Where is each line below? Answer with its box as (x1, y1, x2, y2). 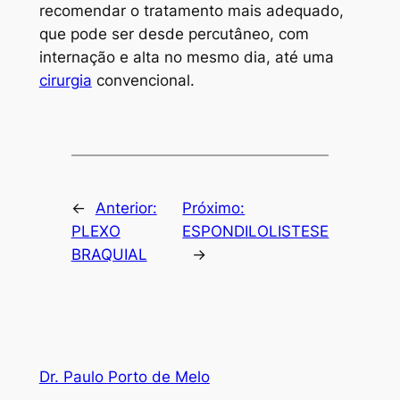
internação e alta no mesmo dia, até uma (38, 48, 334, 67)
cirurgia (38, 71, 92, 90)
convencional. (91, 71, 195, 90)
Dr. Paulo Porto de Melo (38, 367, 210, 386)
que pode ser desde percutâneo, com (38, 25, 309, 44)
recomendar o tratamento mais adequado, (38, 2, 344, 21)
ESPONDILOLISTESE (182, 222, 329, 241)
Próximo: (182, 199, 246, 218)
